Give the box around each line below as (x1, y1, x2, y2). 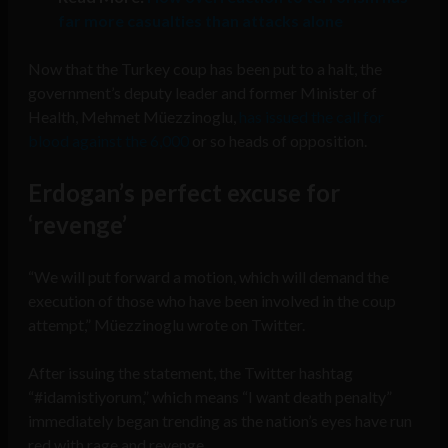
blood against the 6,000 (28, 131, 189, 151)
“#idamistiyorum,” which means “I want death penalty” (28, 387, 392, 407)
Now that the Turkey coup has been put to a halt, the (28, 59, 382, 79)
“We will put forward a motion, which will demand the (28, 267, 389, 287)
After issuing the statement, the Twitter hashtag (28, 363, 353, 383)
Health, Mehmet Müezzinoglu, (28, 107, 239, 127)
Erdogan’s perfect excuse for (28, 178, 340, 208)
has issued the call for (239, 107, 384, 127)
